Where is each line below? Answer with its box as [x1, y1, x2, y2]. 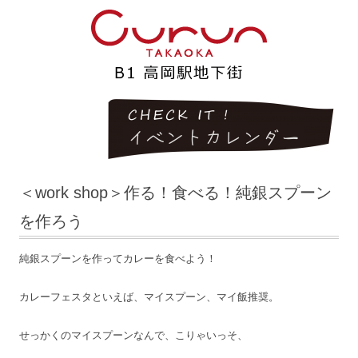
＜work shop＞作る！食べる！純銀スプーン [19, 184, 332, 201]
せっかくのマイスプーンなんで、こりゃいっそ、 [19, 329, 248, 341]
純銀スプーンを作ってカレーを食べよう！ [19, 253, 217, 265]
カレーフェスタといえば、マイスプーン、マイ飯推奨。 [19, 291, 279, 303]
